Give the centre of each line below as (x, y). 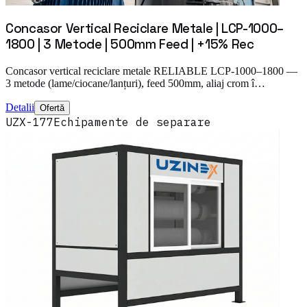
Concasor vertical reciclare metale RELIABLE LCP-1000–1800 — (151, 71)
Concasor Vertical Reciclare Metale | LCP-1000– (145, 29)
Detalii (20, 108)
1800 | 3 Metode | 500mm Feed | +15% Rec (130, 45)
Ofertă (52, 108)
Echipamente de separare (132, 122)
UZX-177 (29, 122)
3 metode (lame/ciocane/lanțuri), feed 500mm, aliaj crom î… (135, 84)
